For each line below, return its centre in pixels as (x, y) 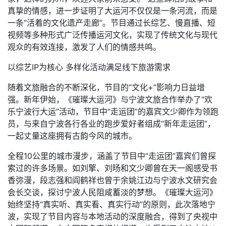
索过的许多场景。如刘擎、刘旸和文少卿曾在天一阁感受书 (112, 168)
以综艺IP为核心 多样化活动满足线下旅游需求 (89, 67)
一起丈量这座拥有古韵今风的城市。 (72, 136)
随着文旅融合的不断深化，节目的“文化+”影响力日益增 (106, 87)
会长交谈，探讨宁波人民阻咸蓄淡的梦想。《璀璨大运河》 (112, 192)
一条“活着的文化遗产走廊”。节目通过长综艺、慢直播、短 (111, 23)
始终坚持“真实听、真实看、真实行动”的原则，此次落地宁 (111, 204)
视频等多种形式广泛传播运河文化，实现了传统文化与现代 (112, 35)
